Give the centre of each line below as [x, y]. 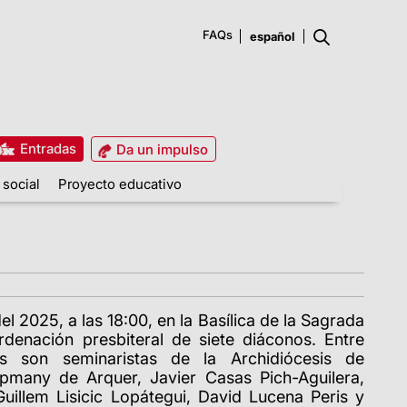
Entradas [46, 148]
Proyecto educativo [120, 184]
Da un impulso [160, 149]
